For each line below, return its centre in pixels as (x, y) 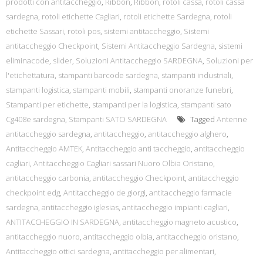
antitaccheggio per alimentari (164, 251)
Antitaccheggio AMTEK (44, 149)
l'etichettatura (30, 75)
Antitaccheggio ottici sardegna (58, 251)
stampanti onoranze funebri (182, 90)
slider (63, 60)
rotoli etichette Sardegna (167, 16)
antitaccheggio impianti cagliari (175, 207)
